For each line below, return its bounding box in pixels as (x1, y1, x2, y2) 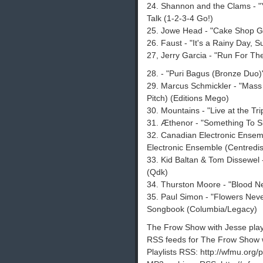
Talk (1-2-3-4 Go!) (147, 14, 213, 23)
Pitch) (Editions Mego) (147, 93, 229, 103)
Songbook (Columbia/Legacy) (147, 204, 257, 214)
